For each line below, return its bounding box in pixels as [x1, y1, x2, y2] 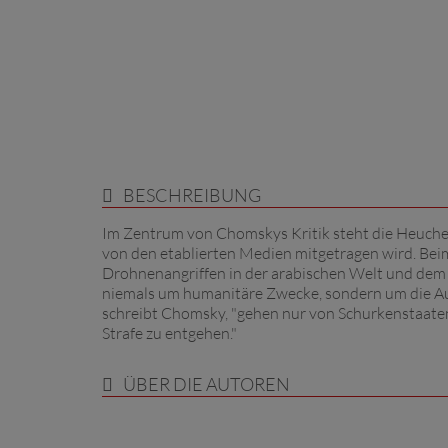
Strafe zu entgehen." [102, 323, 237, 343]
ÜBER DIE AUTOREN [123, 373, 290, 395]
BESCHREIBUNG [123, 184, 261, 206]
